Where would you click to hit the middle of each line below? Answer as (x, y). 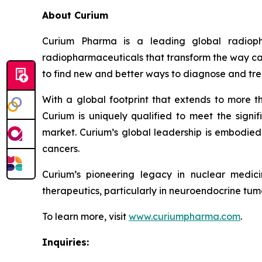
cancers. (61, 148)
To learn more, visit (85, 216)
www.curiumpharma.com (185, 216)
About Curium (75, 15)
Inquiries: (65, 242)
